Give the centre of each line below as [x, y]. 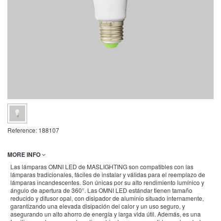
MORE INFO [25, 154]
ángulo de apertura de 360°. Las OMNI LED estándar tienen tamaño [101, 190]
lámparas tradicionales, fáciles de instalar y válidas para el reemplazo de [108, 174]
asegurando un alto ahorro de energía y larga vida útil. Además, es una [106, 214]
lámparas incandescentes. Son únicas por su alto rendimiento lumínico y [107, 182]
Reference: [22, 130]
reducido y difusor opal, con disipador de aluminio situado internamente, [107, 198]
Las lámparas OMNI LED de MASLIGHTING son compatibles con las [102, 166]
